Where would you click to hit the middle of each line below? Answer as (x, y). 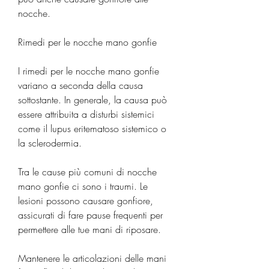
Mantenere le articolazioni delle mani (92, 258)
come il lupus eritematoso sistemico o (92, 128)
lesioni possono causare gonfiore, (86, 200)
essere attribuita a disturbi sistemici (86, 114)
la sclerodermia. (50, 143)
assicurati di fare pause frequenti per (90, 215)
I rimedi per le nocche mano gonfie (89, 71)
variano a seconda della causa (80, 85)
